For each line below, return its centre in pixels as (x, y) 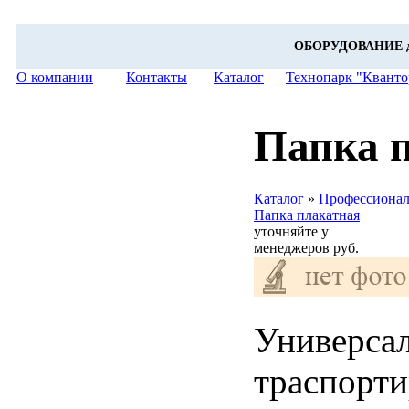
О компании (55, 77)
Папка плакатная (307, 215)
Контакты (157, 77)
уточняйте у (291, 231)
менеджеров (292, 248)
